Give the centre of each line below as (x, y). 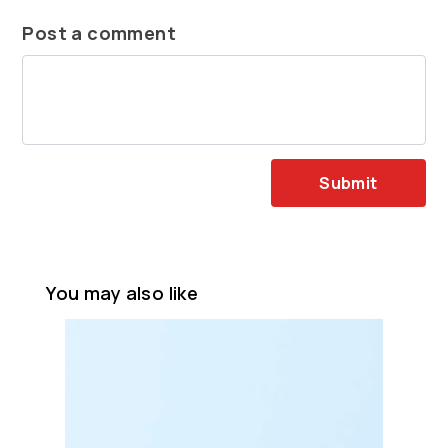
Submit (348, 183)
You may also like (122, 293)
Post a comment (99, 33)
